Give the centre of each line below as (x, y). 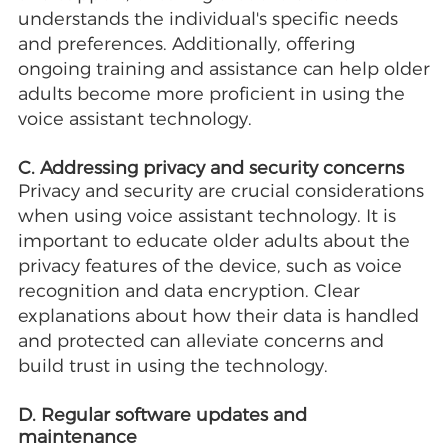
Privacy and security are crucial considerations (220, 191)
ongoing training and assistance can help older (223, 69)
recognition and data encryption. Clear (188, 291)
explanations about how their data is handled (218, 316)
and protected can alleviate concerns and (200, 341)
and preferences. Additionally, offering (186, 44)
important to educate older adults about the (213, 241)
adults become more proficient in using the (211, 94)
